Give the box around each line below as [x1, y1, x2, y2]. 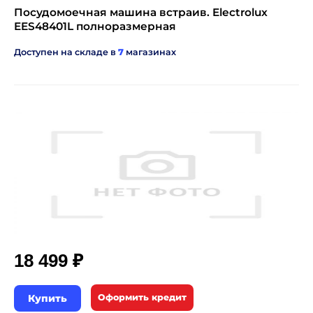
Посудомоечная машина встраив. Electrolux [14, 6, 268, 19]
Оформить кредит [98, 292, 187, 303]
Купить [28, 292, 67, 305]
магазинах [124, 47, 176, 57]
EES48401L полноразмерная [14, 20, 176, 33]
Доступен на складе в [14, 47, 118, 57]
